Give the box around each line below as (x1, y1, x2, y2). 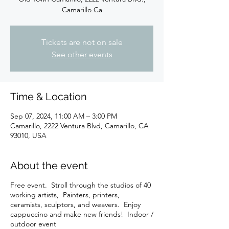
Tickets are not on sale (41, 37, 123, 47)
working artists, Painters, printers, (10, 190, 120, 199)
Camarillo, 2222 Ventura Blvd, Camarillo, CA (10, 121, 149, 130)
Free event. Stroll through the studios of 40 (10, 180, 151, 190)
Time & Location (10, 90, 87, 103)
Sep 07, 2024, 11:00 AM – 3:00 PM (10, 111, 117, 121)
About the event (10, 159, 88, 172)
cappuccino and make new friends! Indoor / (10, 209, 153, 219)
